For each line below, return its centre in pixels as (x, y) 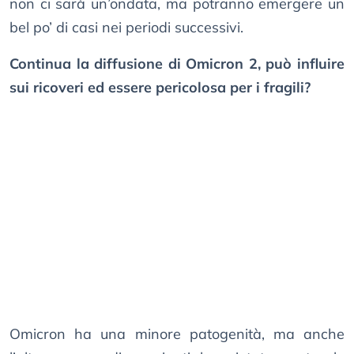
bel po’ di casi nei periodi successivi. (126, 28)
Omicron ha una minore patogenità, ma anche (177, 334)
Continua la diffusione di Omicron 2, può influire (177, 64)
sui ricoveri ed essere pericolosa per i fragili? (160, 88)
